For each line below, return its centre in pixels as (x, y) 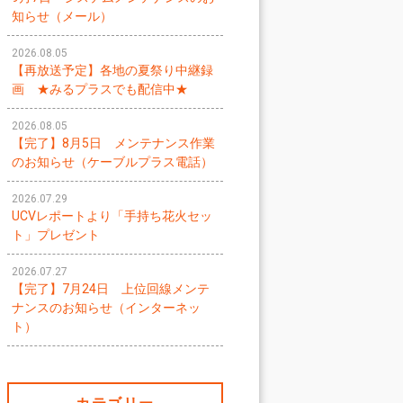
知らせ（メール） (62, 16)
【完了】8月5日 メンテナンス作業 (113, 143)
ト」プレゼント (56, 235)
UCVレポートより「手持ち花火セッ (112, 216)
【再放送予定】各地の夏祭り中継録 (112, 70)
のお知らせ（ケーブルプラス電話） (112, 162)
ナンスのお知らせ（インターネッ (106, 308)
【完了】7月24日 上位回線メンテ (111, 289)
